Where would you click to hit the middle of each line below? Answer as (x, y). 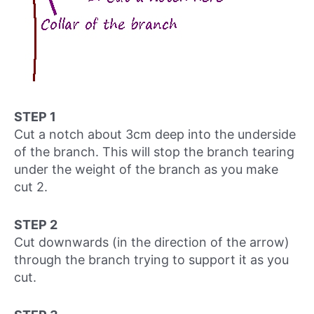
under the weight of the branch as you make (146, 170)
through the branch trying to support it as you (151, 260)
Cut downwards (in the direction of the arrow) (152, 243)
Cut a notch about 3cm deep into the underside (155, 135)
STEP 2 (36, 225)
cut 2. (31, 187)
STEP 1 (35, 117)
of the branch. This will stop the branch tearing (154, 152)
